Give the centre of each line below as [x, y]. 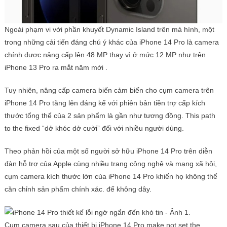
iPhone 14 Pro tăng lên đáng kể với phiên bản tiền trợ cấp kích [105, 103]
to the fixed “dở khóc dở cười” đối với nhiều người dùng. [94, 128]
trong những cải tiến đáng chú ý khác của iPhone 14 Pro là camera [111, 42]
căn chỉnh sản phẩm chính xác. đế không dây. [78, 189]
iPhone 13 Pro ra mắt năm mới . [56, 68]
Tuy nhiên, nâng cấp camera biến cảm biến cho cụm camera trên [109, 90]
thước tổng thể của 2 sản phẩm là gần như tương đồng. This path [110, 116]
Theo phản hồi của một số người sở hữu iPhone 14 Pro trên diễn [108, 151]
